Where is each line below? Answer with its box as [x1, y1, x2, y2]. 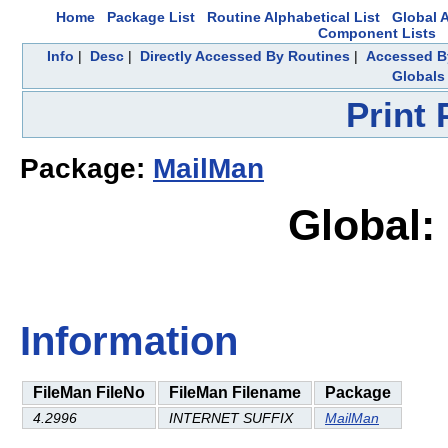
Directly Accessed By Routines [139, 48, 350, 64]
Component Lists [318, 25, 436, 41]
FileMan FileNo [33, 383, 145, 401]
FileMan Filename [169, 383, 301, 401]
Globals [391, 68, 445, 84]
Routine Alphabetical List [207, 9, 380, 25]
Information [20, 319, 238, 364]
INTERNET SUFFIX [169, 409, 293, 426]
